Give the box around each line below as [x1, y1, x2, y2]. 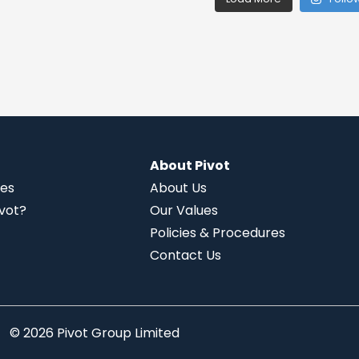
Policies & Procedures [149, 223, 285, 242]
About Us [149, 178, 207, 197]
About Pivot [149, 155, 230, 175]
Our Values [149, 200, 218, 220]
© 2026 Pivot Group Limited [10, 323, 179, 342]
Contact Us [149, 245, 221, 264]
